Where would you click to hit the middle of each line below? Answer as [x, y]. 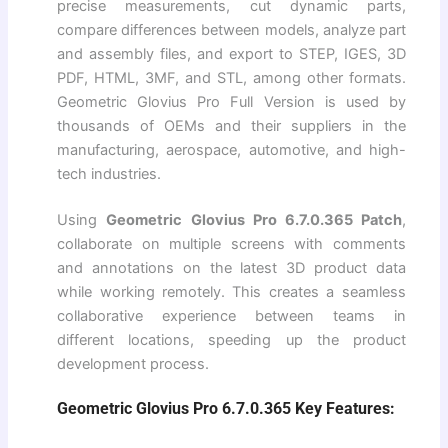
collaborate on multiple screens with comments [231, 243]
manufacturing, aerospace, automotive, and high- [231, 149]
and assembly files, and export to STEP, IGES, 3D [231, 53]
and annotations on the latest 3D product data [231, 267]
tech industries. [109, 173]
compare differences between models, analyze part [231, 29]
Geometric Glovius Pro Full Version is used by [231, 101]
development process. [133, 363]
